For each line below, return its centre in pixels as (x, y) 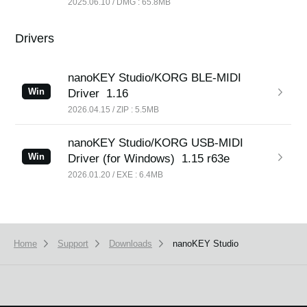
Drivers (35, 38)
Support (73, 244)
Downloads (131, 244)
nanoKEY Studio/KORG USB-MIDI (156, 143)
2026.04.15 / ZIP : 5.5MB (114, 109)
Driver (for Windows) (122, 159)
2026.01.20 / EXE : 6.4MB (116, 174)
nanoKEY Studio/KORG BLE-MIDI (155, 78)
